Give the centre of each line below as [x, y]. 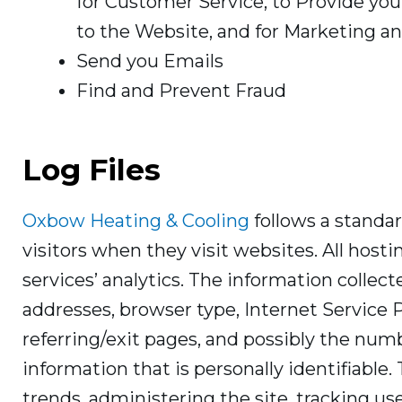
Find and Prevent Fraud [181, 91]
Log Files [92, 170]
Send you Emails [150, 61]
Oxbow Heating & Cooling [136, 221]
